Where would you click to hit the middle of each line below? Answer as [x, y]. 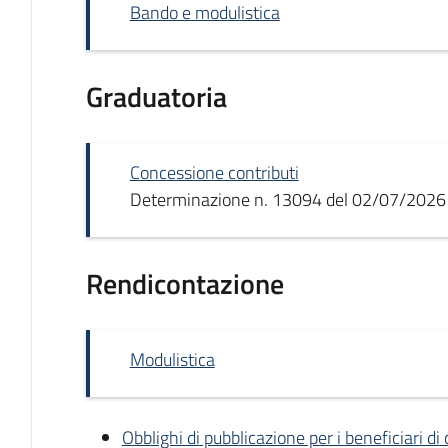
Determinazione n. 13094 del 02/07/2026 [287, 199]
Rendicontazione [184, 283]
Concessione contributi [214, 172]
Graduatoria [156, 96]
